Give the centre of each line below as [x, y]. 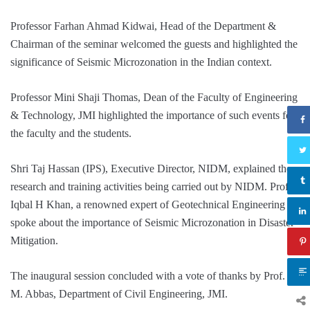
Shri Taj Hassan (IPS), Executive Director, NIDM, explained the [151, 168]
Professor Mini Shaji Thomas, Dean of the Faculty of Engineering [154, 97]
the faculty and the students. [71, 133]
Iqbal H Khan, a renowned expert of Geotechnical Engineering [148, 204]
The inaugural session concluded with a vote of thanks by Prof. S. [154, 275]
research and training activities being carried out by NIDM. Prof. [151, 186]
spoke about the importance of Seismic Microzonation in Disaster [152, 222]
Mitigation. [34, 240]
